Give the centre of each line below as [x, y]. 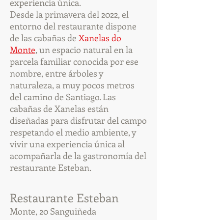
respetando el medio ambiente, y [73, 132]
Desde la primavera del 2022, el [69, 14]
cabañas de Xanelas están [59, 109]
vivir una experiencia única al [67, 144]
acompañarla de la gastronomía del [78, 156]
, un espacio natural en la [84, 50]
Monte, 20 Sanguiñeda [53, 211]
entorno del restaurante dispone [73, 26]
